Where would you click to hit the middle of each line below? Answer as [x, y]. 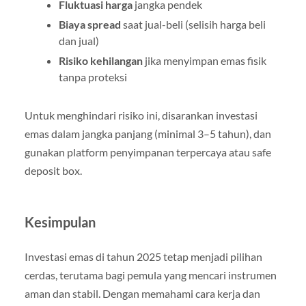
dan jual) [79, 40]
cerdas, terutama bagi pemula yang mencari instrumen [150, 275]
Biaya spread [89, 24]
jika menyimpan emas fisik [204, 60]
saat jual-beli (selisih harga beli [193, 24]
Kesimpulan [60, 222]
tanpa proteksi [93, 76]
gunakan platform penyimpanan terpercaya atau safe [148, 152]
